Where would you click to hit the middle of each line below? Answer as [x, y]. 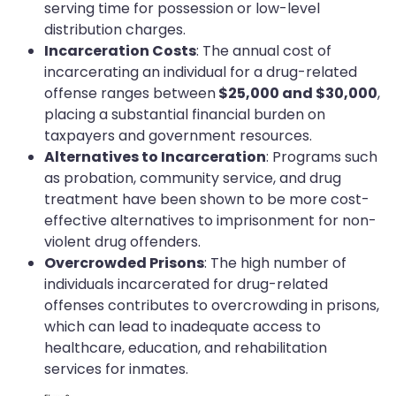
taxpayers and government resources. [178, 136]
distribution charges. [115, 30]
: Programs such [322, 157]
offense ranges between [130, 94]
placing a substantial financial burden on [185, 115]
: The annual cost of [264, 51]
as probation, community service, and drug [193, 179]
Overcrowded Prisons [124, 263]
